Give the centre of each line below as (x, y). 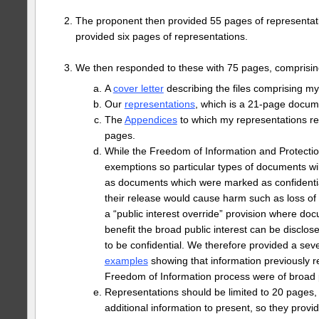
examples (126, 261)
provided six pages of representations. (161, 37)
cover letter (138, 89)
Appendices (151, 120)
